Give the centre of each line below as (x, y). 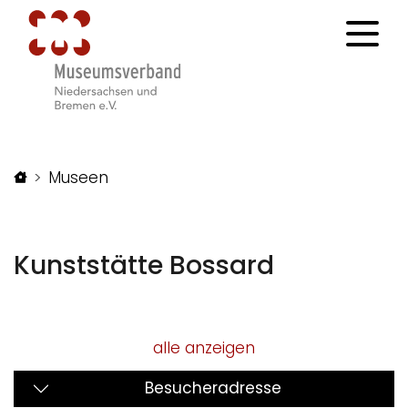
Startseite (63, 176)
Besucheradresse (213, 388)
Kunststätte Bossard (144, 265)
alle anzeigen (204, 347)
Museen (78, 177)
